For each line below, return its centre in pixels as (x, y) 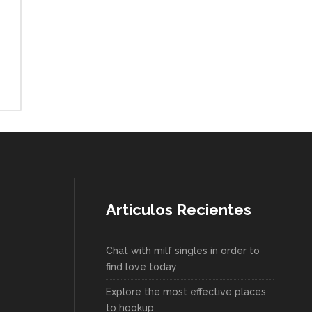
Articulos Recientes (179, 210)
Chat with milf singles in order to (183, 251)
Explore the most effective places (186, 292)
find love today (141, 267)
